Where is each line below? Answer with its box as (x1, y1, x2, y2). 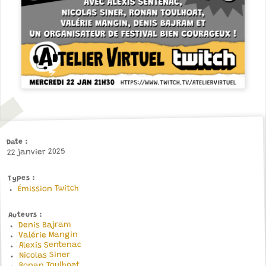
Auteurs (8, 211, 37, 219)
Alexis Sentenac (18, 240, 81, 251)
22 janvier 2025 (7, 147, 65, 157)
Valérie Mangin (18, 230, 78, 240)
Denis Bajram (18, 220, 71, 230)
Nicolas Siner (18, 251, 70, 261)
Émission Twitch (17, 184, 79, 194)
